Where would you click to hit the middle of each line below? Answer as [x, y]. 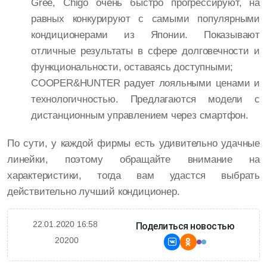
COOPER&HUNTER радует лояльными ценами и [145, 83]
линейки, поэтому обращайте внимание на [133, 160]
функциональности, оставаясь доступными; [132, 67]
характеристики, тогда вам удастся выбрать [133, 176]
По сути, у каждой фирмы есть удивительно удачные [133, 144]
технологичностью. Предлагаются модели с [145, 100]
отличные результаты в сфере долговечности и [145, 51]
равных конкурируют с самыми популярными [145, 19]
